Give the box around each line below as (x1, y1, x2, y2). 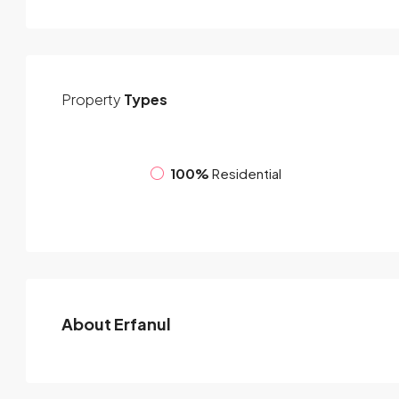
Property (61, 90, 121, 110)
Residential (212, 164, 281, 182)
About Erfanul (61, 313, 171, 335)
